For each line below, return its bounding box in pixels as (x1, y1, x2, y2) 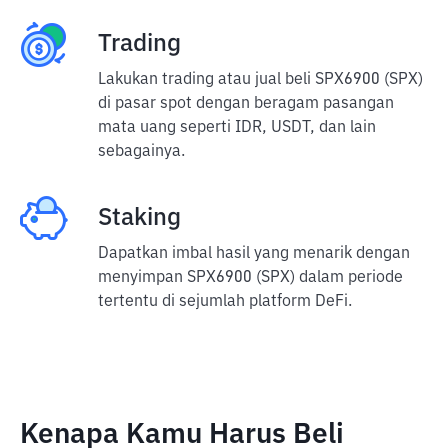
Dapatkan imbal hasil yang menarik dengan (98, 246, 410, 262)
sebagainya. (98, 144, 185, 160)
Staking (98, 206, 181, 230)
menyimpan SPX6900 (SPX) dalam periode (98, 270, 403, 286)
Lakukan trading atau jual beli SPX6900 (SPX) (98, 72, 423, 88)
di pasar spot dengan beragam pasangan (98, 96, 394, 112)
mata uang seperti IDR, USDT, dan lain (98, 120, 376, 136)
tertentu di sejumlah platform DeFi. (98, 294, 352, 310)
